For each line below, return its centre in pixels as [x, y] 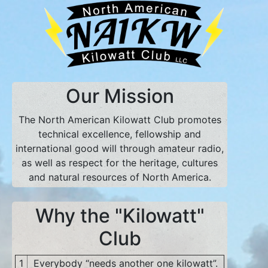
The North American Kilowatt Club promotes [120, 120]
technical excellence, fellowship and [120, 134]
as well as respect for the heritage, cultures [120, 163]
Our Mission [120, 96]
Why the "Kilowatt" [120, 216]
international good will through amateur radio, [120, 149]
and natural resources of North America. [120, 177]
